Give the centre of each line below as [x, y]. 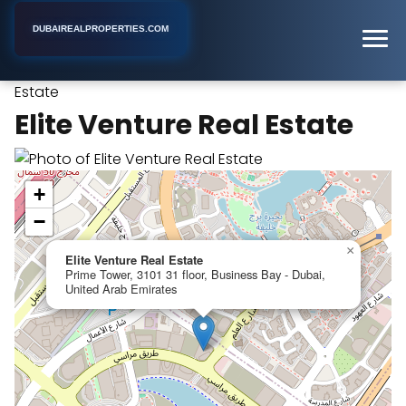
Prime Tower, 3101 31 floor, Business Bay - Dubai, [195, 274]
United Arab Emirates [121, 289]
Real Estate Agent [167, 70]
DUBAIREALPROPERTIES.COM [101, 29]
